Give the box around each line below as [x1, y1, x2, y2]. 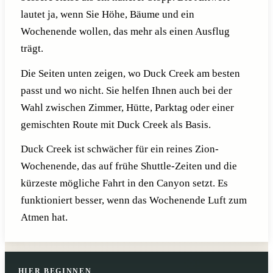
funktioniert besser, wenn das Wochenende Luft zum [20, 194, 247, 207]
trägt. [20, 42, 43, 54]
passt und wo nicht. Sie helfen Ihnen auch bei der [20, 84, 232, 96]
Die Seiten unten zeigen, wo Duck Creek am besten [20, 67, 240, 79]
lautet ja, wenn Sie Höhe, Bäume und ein [20, 8, 194, 20]
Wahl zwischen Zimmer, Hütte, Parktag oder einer [20, 101, 234, 113]
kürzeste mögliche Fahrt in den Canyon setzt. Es [20, 177, 228, 190]
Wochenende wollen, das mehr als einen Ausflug [20, 25, 230, 37]
